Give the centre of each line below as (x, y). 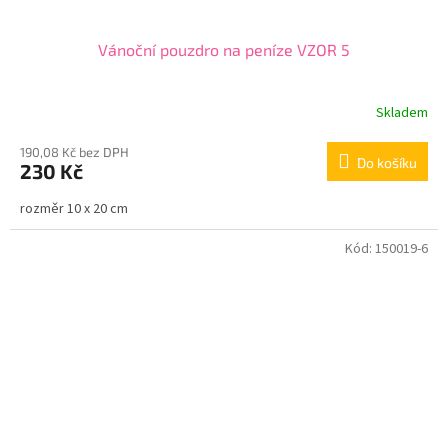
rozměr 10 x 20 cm (74, 209)
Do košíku (387, 162)
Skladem (402, 112)
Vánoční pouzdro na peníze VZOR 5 (224, 49)
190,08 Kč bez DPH (74, 152)
